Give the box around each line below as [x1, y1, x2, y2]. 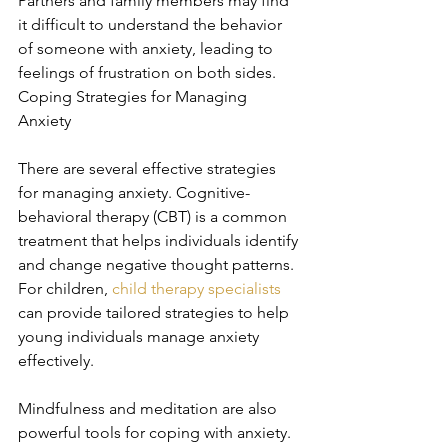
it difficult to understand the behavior [18, 15, 286, 34]
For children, [18, 279, 112, 298]
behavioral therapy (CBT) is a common [18, 207, 291, 226]
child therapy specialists [112, 279, 281, 298]
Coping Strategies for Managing [18, 87, 251, 106]
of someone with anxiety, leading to [18, 39, 277, 58]
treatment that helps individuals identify [18, 231, 302, 250]
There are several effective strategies [18, 159, 280, 178]
